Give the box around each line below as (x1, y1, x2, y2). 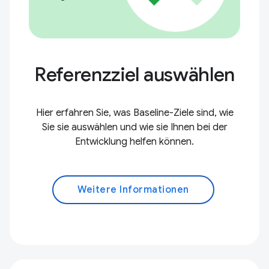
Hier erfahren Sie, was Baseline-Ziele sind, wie (35, 107, 234, 119)
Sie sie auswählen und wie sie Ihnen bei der (41, 121, 228, 133)
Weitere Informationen (77, 184, 189, 196)
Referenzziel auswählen (34, 62, 235, 86)
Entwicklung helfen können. (75, 136, 194, 148)
